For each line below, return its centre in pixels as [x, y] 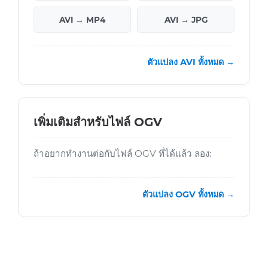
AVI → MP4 [82, 20]
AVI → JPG [186, 20]
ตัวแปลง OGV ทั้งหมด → [188, 195]
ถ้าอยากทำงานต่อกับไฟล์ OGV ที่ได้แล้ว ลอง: [122, 154]
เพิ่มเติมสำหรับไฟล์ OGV [98, 122]
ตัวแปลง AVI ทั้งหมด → [191, 63]
